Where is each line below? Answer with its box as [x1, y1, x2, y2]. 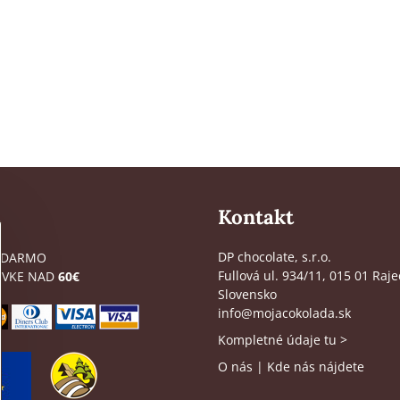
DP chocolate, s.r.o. [217, 248, 331, 266]
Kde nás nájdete [266, 357, 364, 375]
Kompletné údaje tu [217, 331, 337, 349]
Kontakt [217, 204, 294, 230]
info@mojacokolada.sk [217, 304, 351, 322]
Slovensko [217, 286, 277, 304]
